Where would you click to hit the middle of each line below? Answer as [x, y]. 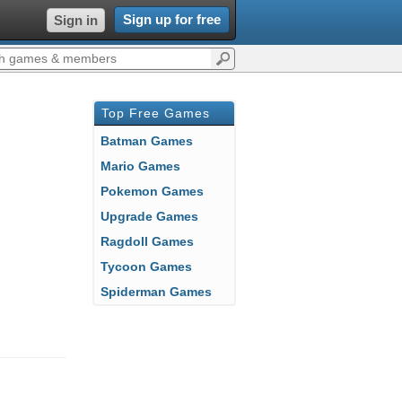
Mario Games [146, 166]
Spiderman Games [160, 292]
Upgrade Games [154, 216]
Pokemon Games [156, 191]
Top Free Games [156, 113]
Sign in [76, 20]
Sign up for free [172, 19]
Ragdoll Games [152, 241]
